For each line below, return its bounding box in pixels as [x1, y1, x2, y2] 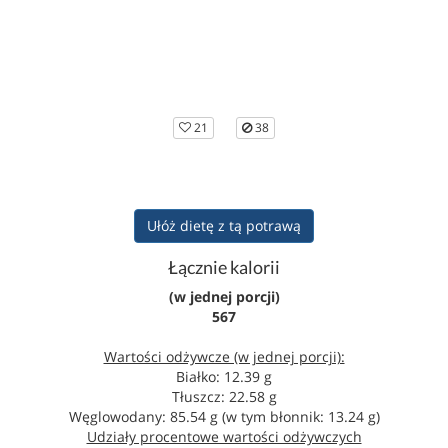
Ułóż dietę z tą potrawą [147, 216, 301, 235]
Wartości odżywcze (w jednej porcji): [103, 347, 345, 366]
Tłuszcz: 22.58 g [171, 387, 277, 406]
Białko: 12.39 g [176, 367, 272, 386]
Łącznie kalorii [168, 256, 280, 278]
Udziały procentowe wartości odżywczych [86, 427, 362, 446]
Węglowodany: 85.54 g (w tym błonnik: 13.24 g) [68, 407, 380, 426]
